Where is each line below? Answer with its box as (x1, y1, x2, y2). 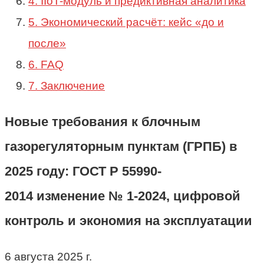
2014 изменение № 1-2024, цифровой (5, 189, 240, 204)
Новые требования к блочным (5, 114, 200, 130)
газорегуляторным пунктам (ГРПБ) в (5, 139, 237, 154)
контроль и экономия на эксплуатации (5, 213, 252, 229)
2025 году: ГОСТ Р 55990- (5, 164, 161, 179)
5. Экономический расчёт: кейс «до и (28, 15, 224, 28)
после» (28, 37, 66, 49)
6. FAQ (28, 58, 64, 71)
